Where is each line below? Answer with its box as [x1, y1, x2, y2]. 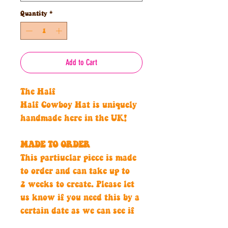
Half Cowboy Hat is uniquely [20, 101, 137, 110]
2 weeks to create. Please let [20, 180, 134, 190]
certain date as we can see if [20, 207, 134, 216]
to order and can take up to [20, 167, 130, 177]
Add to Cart [66, 58, 97, 68]
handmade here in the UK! [20, 114, 127, 124]
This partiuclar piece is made [20, 154, 136, 163]
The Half [20, 88, 55, 97]
